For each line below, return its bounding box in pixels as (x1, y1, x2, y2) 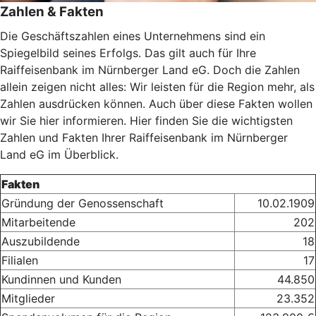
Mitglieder (1, 291, 55, 305)
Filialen (1, 253, 38, 267)
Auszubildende (1, 233, 80, 248)
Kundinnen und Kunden (1, 272, 121, 286)
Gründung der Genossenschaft (1, 195, 164, 210)
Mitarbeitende (1, 214, 75, 229)
